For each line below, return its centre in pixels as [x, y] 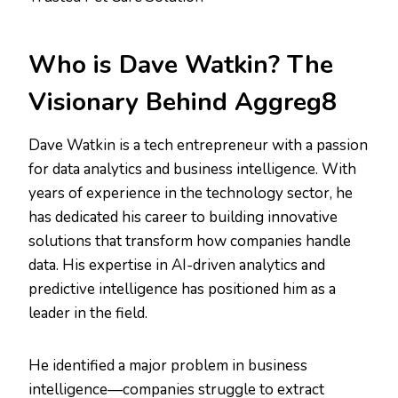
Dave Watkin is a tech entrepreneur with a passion [198, 146]
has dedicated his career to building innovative [183, 218]
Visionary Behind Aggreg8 [183, 103]
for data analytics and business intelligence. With [192, 170]
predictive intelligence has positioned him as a [182, 290]
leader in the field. [88, 314]
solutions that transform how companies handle [190, 242]
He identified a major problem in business [168, 366]
